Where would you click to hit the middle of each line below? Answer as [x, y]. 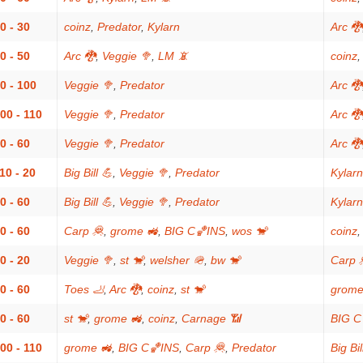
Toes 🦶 [84, 289]
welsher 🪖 [177, 260]
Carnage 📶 [211, 318]
